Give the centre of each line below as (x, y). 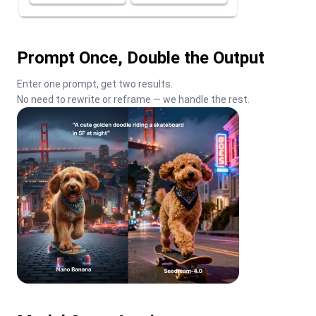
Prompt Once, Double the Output (141, 58)
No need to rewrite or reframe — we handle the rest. (133, 100)
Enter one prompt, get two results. (95, 84)
